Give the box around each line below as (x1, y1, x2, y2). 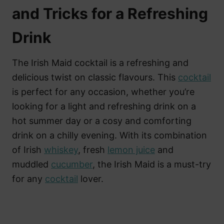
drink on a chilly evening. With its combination (12, 129, 207, 140)
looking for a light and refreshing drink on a (12, 100, 196, 111)
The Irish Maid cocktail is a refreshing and (12, 57, 188, 68)
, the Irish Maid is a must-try (92, 158, 211, 169)
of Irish (12, 144, 44, 155)
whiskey (44, 144, 78, 155)
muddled (12, 158, 51, 169)
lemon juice (107, 144, 155, 155)
